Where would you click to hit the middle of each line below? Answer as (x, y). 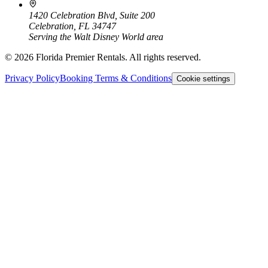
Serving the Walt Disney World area (96, 37)
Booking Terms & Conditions (116, 78)
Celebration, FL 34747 (72, 26)
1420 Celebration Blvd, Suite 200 (92, 16)
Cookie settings (203, 79)
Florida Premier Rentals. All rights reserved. (117, 57)
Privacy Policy (32, 78)
